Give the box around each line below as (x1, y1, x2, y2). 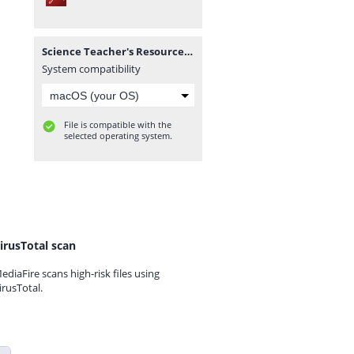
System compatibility (42, 62, 141, 76)
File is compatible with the (64, 119, 171, 130)
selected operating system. (64, 130, 172, 141)
